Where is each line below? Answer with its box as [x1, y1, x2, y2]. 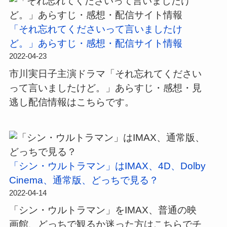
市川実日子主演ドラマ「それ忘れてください [9, 68, 202, 79]
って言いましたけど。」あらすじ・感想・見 [9, 82, 202, 93]
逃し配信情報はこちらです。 [9, 96, 134, 107]
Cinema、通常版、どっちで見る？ [9, 174, 159, 185]
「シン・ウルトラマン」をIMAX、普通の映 [9, 205, 197, 216]
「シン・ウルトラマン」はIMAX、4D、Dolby [9, 160, 206, 171]
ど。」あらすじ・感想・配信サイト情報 [9, 38, 182, 49]
